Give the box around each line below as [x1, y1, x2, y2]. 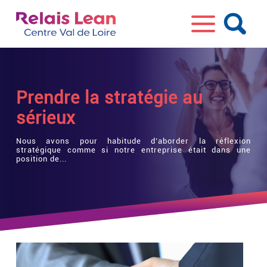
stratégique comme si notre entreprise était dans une [15, 145, 252, 154]
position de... [15, 154, 67, 163]
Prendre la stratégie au [15, 88, 203, 108]
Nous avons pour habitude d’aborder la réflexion [15, 136, 252, 145]
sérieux [15, 108, 76, 129]
